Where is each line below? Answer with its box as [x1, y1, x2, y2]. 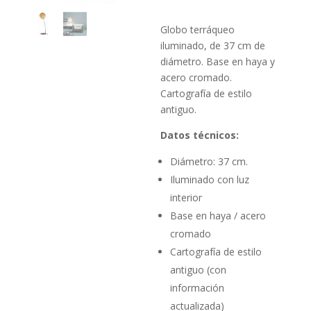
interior [170, 190, 203, 204]
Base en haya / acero [170, 208, 267, 222]
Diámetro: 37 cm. [170, 154, 249, 168]
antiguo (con [170, 262, 227, 276]
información [170, 280, 225, 294]
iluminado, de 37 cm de [160, 38, 266, 52]
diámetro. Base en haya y [160, 54, 276, 68]
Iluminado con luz [170, 172, 250, 186]
